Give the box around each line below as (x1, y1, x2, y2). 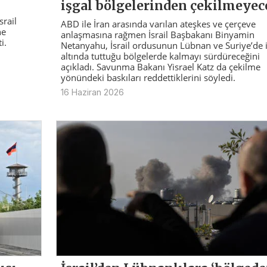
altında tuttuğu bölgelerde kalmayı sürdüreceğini (60, 50, 260, 62)
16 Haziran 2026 (60, 87, 124, 97)
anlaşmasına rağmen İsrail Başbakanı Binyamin (60, 29, 254, 41)
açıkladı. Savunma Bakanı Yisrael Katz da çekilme (60, 61, 260, 73)
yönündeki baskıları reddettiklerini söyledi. (60, 72, 235, 83)
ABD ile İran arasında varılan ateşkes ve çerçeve (60, 18, 256, 30)
